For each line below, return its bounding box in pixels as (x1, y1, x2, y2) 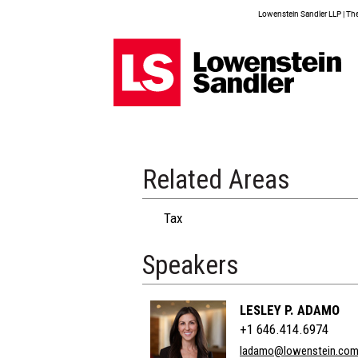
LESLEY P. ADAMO (240, 302, 340, 318)
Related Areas (142, 164, 290, 195)
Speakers (142, 249, 239, 280)
